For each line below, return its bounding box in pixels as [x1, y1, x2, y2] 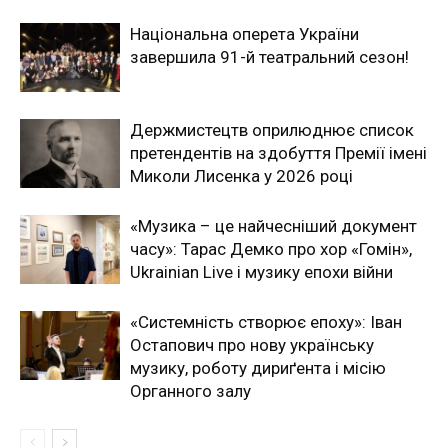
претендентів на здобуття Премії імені [130, 142, 427, 163]
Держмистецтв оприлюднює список [130, 119, 414, 140]
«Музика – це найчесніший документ [130, 215, 417, 236]
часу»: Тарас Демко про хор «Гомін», [130, 238, 412, 259]
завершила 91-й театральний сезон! [130, 46, 409, 67]
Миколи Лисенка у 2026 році [130, 165, 353, 186]
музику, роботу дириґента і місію [130, 357, 386, 378]
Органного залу [130, 380, 251, 401]
